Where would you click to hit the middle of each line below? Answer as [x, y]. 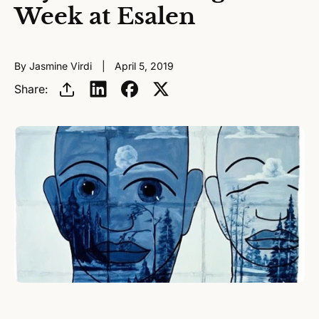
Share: [31, 89]
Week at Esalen [105, 16]
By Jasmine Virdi [54, 66]
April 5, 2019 [144, 66]
